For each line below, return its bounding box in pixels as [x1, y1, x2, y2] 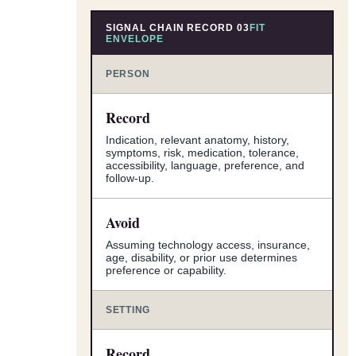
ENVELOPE [106, 33, 164, 44]
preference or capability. [106, 263, 226, 277]
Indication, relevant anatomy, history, [106, 133, 289, 146]
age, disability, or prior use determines [106, 250, 297, 264]
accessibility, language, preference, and [106, 158, 304, 172]
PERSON [106, 68, 150, 79]
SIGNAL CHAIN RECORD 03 [106, 21, 250, 33]
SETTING [106, 304, 151, 315]
